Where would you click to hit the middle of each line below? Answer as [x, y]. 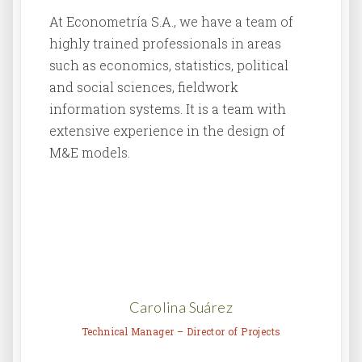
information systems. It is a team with [168, 109]
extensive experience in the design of [167, 131]
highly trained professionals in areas [165, 44]
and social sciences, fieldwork [144, 87]
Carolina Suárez [181, 307]
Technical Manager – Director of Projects [181, 332]
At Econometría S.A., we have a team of [171, 22]
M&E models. [90, 153]
